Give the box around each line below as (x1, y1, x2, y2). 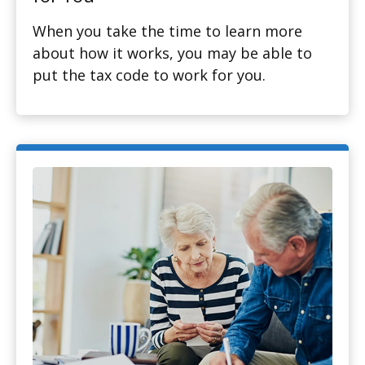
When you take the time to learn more (33, 21, 302, 42)
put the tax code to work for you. (33, 65, 266, 86)
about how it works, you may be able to (33, 43, 312, 64)
